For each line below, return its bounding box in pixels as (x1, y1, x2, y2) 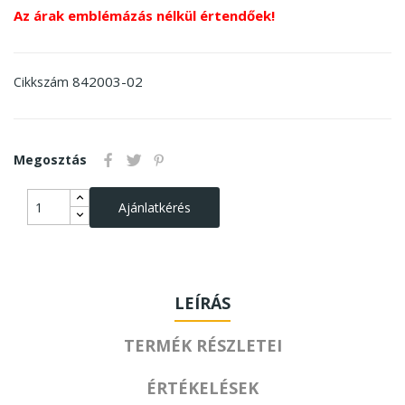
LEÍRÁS (174, 291, 231, 314)
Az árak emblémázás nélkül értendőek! (14, 5, 275, 24)
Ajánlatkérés (118, 198, 191, 216)
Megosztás (14, 150, 87, 168)
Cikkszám (14, 72, 69, 90)
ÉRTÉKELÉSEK (146, 376, 259, 399)
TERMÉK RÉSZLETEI (123, 334, 282, 356)
